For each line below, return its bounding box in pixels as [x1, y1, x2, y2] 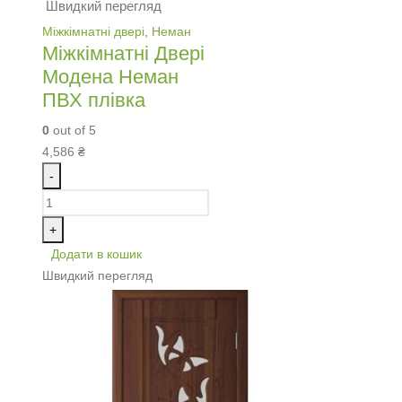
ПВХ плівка [42, 88, 145, 111]
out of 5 [49, 122, 96, 137]
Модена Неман [42, 65, 179, 88]
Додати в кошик [51, 246, 142, 261]
